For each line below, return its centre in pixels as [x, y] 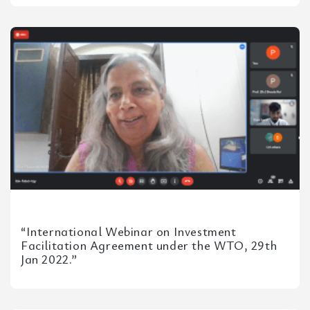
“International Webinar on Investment [129, 231]
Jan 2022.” [49, 259]
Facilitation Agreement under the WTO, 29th [149, 245]
